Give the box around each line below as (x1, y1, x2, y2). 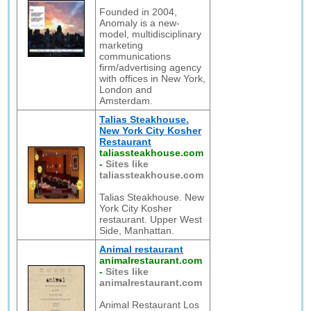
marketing (99, 40, 144, 51)
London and (99, 84, 153, 95)
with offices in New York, (99, 73, 206, 84)
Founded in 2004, (99, 6, 178, 17)
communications (99, 51, 171, 62)
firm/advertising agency (99, 62, 202, 73)
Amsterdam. (99, 95, 153, 106)
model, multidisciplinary (99, 28, 202, 40)
